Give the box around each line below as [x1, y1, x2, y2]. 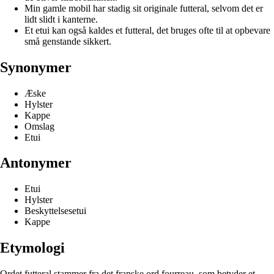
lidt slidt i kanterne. [24, 13, 98, 24]
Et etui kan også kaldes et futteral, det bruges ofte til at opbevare [24, 24, 270, 35]
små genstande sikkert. [24, 35, 111, 46]
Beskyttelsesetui [24, 206, 86, 217]
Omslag [24, 120, 54, 131]
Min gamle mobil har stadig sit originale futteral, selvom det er [24, 2, 263, 13]
